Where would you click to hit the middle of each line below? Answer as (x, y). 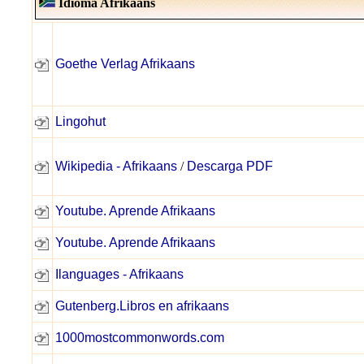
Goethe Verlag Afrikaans (125, 64)
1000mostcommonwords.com (140, 338)
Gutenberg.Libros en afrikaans (142, 306)
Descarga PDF (230, 166)
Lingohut (80, 121)
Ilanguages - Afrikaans (119, 274)
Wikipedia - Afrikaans (116, 166)
